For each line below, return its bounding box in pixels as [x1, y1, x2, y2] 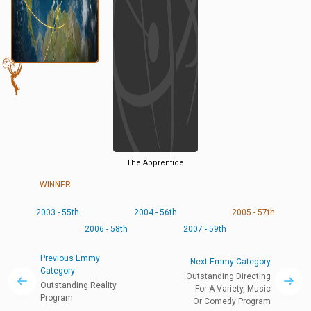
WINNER [39, 180, 71, 190]
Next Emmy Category [190, 256, 271, 267]
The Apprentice [126, 158, 185, 167]
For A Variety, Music [195, 283, 271, 294]
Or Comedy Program [193, 296, 271, 306]
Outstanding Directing [186, 271, 271, 281]
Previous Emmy [40, 253, 100, 263]
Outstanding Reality [40, 280, 117, 290]
